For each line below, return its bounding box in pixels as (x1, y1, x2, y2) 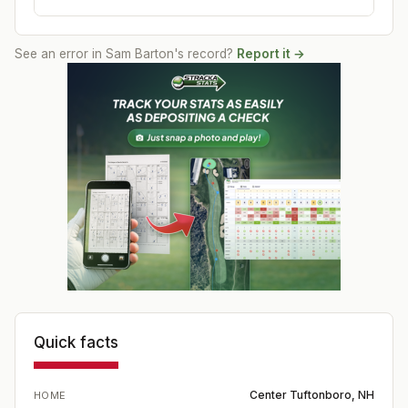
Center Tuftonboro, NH (250, 388, 374, 402)
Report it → (237, 46, 305, 61)
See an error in (15, 46, 106, 61)
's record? (174, 46, 233, 61)
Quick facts (34, 333, 118, 352)
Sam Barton (106, 46, 174, 61)
